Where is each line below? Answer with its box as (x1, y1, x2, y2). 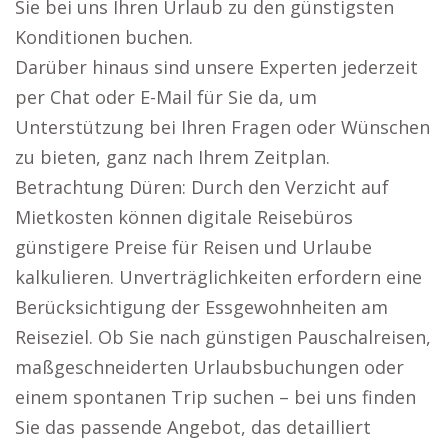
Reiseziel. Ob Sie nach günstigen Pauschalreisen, (15, 325, 431, 349)
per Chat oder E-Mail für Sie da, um (15, 85, 317, 109)
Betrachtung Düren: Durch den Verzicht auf (15, 175, 389, 199)
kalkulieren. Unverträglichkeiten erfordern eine (15, 265, 422, 289)
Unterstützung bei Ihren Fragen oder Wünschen (15, 115, 430, 139)
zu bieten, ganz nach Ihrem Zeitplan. (15, 145, 330, 169)
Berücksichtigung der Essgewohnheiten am (15, 295, 388, 319)
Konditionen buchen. (15, 25, 193, 49)
